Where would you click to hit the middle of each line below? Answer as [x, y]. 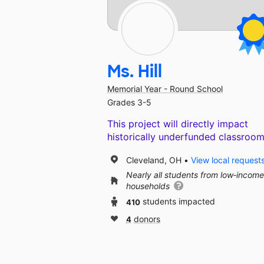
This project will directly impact [178, 124]
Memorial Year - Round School [165, 89]
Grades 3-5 [129, 103]
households [149, 186]
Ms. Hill [135, 72]
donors [147, 219]
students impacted [179, 202]
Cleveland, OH [154, 160]
